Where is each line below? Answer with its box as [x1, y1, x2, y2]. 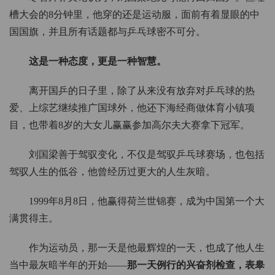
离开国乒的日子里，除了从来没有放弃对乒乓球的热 [29, 85, 255, 96]
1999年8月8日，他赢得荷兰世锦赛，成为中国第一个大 [29, 196, 265, 207]
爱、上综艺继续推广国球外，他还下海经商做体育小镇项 [9, 103, 255, 114]
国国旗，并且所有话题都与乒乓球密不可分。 [9, 26, 206, 37]
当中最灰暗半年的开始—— [9, 260, 127, 271]
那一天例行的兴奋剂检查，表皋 [127, 260, 265, 271]
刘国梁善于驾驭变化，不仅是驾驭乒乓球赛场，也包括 [29, 149, 265, 160]
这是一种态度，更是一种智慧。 [29, 56, 166, 67]
